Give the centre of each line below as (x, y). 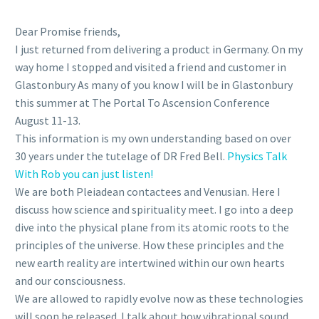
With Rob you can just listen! (84, 173)
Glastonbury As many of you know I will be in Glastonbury (154, 84)
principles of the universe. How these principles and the (150, 245)
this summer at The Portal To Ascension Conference (142, 102)
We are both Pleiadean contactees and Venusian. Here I (148, 191)
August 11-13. (48, 120)
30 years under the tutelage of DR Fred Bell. (121, 156)
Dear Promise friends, (68, 31)
